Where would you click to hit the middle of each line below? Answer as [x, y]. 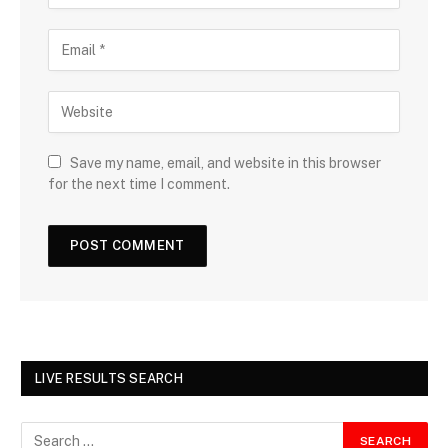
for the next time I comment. [139, 184]
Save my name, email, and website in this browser [225, 163]
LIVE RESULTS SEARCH [109, 379]
